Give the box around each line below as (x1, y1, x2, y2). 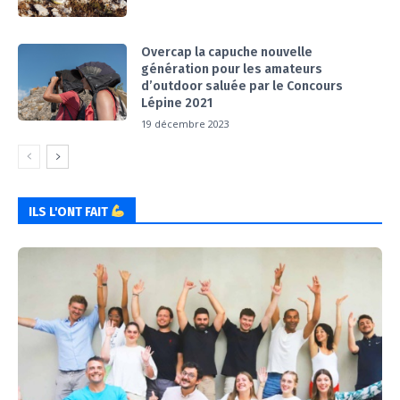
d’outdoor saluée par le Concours (141, 79, 344, 95)
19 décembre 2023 (141, 117, 230, 131)
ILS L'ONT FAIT (29, 204, 111, 221)
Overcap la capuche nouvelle (141, 45, 313, 61)
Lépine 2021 (141, 96, 213, 112)
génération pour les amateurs (141, 62, 323, 78)
